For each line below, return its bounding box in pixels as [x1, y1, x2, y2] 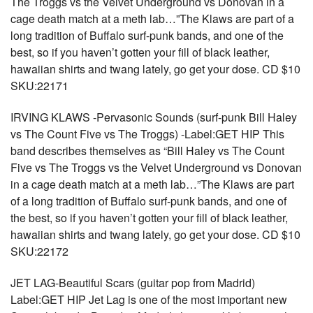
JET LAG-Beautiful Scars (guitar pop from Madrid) [10, 275, 255, 291]
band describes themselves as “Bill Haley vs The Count [10, 143, 284, 159]
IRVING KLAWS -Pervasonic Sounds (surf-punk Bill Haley [10, 109, 297, 125]
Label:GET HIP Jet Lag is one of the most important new [10, 291, 287, 307]
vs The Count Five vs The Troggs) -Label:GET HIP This [10, 126, 284, 142]
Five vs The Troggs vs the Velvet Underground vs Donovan [10, 159, 302, 175]
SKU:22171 [10, 78, 68, 94]
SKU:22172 [10, 243, 68, 259]
